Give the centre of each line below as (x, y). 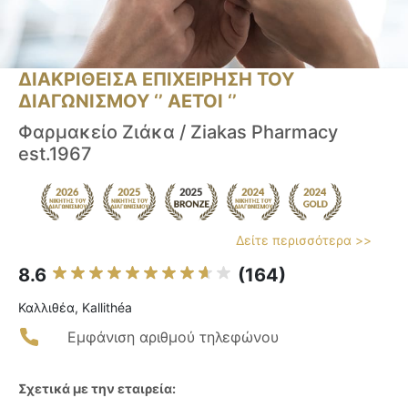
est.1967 (55, 154)
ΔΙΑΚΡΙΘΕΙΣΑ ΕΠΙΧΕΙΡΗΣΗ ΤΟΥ (156, 80)
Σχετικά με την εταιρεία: (97, 389)
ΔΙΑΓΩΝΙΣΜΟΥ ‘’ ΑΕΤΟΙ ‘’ (127, 102)
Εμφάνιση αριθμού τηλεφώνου (173, 337)
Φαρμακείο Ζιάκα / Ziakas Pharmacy (178, 133)
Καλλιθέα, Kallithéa (75, 308)
